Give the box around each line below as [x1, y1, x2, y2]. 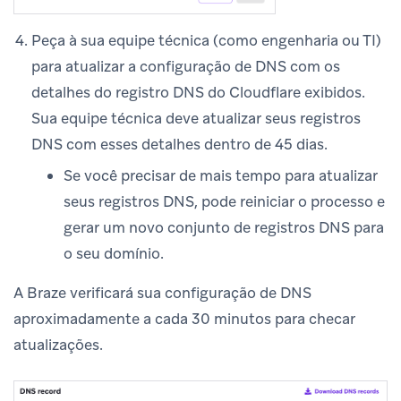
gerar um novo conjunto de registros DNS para [64, 218, 384, 238]
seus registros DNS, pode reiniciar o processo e [64, 192, 385, 212]
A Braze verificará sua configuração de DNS [13, 283, 311, 303]
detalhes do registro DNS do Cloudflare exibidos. [31, 82, 365, 103]
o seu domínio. [64, 243, 164, 264]
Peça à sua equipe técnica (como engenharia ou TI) [31, 30, 381, 51]
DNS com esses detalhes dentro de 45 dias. [31, 134, 328, 155]
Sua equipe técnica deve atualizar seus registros [31, 108, 361, 129]
